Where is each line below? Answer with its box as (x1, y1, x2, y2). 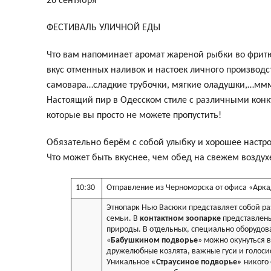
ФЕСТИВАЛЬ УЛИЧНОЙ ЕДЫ (47, 23, 160, 33)
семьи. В (106, 214, 138, 224)
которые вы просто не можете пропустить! (47, 111, 221, 121)
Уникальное (106, 258, 151, 267)
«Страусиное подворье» (151, 258, 242, 267)
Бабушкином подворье (111, 236, 198, 246)
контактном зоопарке (138, 214, 221, 224)
